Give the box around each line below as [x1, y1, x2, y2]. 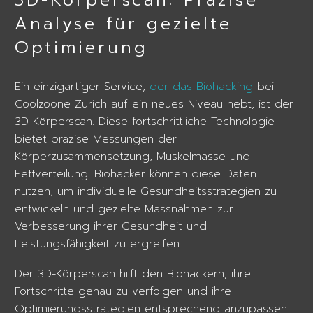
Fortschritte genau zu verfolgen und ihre [15, 282, 231, 300]
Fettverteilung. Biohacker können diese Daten [15, 166, 256, 182]
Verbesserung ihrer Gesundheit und [15, 218, 207, 235]
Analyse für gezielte [15, 10, 232, 36]
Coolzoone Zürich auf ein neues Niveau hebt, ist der [15, 96, 293, 112]
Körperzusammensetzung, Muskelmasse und [15, 148, 250, 165]
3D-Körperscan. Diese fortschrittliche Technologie [15, 113, 275, 130]
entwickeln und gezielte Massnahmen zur [15, 201, 233, 217]
